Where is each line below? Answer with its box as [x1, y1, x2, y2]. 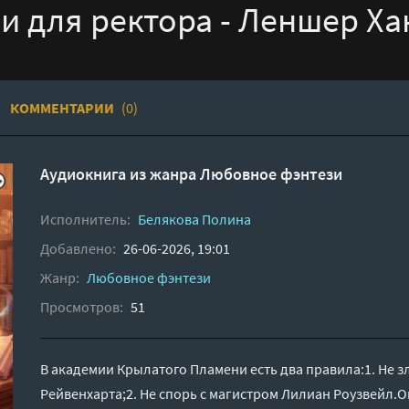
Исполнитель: [40, 209, 131, 228]
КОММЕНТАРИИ [10, 98, 117, 117]
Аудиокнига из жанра [40, 163, 200, 184]
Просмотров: [40, 297, 123, 316]
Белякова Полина [138, 209, 251, 228]
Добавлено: [40, 238, 116, 257]
